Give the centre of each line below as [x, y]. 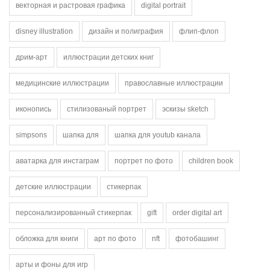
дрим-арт [32, 57]
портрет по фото [144, 161]
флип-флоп [199, 31]
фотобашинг [197, 239]
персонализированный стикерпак [74, 213]
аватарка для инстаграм [57, 161]
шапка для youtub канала [158, 135]
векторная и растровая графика [71, 5]
